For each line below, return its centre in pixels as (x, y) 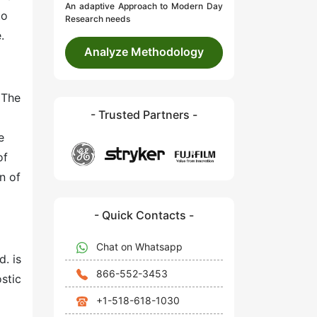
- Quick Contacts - (144, 215)
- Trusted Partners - (144, 115)
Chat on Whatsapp (139, 246)
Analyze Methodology (144, 52)
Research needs (98, 19)
